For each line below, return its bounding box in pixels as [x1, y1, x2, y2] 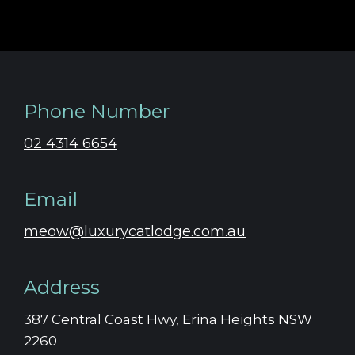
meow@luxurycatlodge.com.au [24, 222, 246, 240]
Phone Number [24, 99, 170, 123]
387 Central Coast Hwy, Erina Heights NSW [24, 311, 312, 327]
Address [24, 275, 100, 299]
